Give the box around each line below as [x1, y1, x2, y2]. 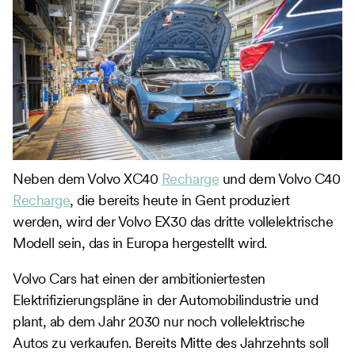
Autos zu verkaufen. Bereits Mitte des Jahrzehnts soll [13, 333, 329, 352]
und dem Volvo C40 [219, 169, 341, 188]
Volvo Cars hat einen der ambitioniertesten [13, 269, 265, 288]
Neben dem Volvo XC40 [13, 169, 162, 188]
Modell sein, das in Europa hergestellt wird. [13, 233, 267, 252]
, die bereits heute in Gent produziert [70, 190, 290, 209]
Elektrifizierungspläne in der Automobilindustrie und [13, 290, 319, 309]
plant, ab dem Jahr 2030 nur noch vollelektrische [13, 311, 305, 330]
